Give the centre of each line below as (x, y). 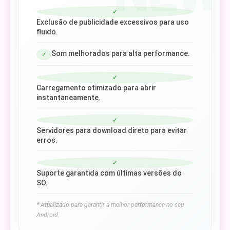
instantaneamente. (69, 98)
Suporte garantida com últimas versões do (109, 173)
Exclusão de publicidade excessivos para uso (113, 22)
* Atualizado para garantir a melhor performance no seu (110, 205)
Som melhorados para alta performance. (121, 53)
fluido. (47, 32)
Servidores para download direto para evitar (112, 130)
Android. (48, 215)
